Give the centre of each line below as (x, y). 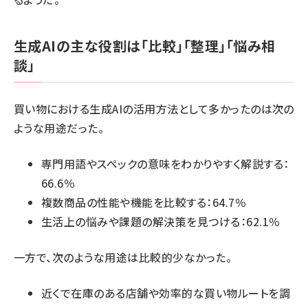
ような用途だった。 (59, 128)
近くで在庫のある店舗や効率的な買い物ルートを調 (166, 293)
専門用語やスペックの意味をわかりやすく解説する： (165, 164)
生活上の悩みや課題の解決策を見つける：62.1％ (161, 221)
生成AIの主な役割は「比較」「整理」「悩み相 (145, 46)
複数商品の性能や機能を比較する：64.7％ (144, 202)
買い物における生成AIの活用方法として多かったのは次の (154, 109)
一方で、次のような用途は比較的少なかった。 (123, 257)
